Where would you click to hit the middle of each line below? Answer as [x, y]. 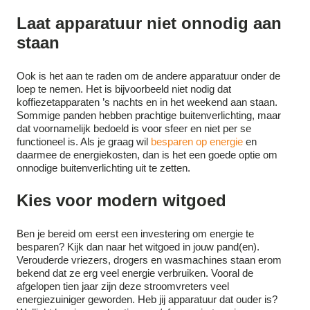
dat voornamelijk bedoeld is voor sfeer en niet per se [134, 129]
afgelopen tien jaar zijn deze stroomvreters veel [123, 286]
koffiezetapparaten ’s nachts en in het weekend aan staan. [147, 102]
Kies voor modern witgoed [121, 201]
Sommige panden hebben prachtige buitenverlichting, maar [149, 116]
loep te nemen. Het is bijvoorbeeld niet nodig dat [124, 89]
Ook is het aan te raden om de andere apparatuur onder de [148, 76]
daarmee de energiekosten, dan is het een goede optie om [147, 155]
